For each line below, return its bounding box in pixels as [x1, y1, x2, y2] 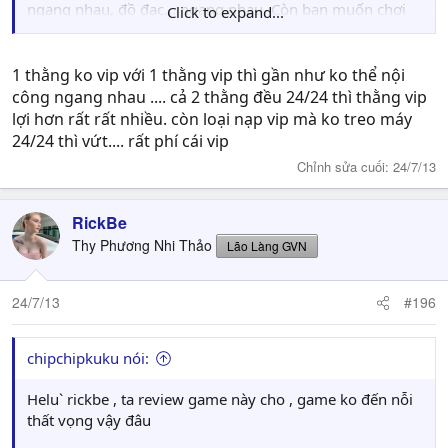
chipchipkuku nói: [27, 348, 149, 368]
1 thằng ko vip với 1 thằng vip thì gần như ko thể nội [12, 63, 405, 86]
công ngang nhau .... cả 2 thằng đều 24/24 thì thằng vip [12, 85, 427, 108]
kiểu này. [27, 40, 88, 61]
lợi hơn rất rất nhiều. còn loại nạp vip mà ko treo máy [12, 107, 412, 130]
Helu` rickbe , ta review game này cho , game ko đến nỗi [27, 389, 413, 409]
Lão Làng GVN [227, 237, 307, 254]
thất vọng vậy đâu [27, 410, 151, 430]
